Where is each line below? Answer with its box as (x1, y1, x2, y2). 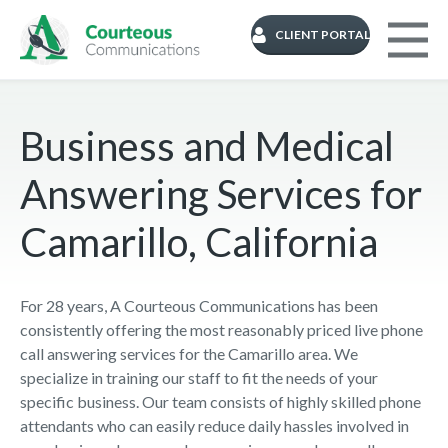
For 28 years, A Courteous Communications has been (20, 296, 378, 315)
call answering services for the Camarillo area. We (20, 344, 358, 363)
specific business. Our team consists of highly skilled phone (20, 392, 421, 411)
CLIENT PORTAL (275, 27, 370, 42)
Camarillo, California (20, 218, 386, 266)
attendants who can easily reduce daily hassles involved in (20, 416, 409, 435)
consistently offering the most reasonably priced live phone (20, 320, 423, 339)
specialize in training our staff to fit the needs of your (20, 368, 378, 387)
